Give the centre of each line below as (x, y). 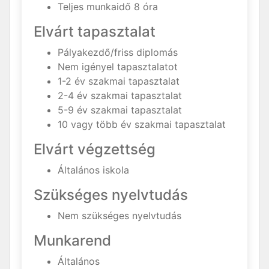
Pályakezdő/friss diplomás (118, 52)
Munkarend (72, 240)
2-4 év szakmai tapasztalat (120, 95)
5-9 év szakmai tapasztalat (120, 110)
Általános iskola (93, 170)
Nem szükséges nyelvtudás (119, 216)
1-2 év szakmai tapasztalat (119, 81)
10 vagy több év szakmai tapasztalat (142, 124)
